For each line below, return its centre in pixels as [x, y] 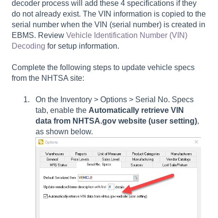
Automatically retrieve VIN [136, 110]
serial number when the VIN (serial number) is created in [109, 24]
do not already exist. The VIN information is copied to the [109, 14]
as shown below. [64, 132]
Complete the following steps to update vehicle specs [103, 68]
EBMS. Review [39, 35]
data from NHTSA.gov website [91, 121]
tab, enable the [62, 110]
